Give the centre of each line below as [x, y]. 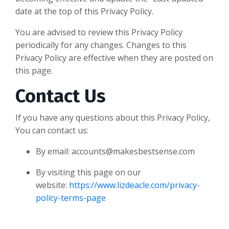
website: [51, 185]
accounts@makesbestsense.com [133, 151]
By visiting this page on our [88, 172]
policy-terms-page [71, 198]
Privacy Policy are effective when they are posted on [114, 58]
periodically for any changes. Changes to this [101, 45]
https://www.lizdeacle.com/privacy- [134, 185]
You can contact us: [52, 130]
